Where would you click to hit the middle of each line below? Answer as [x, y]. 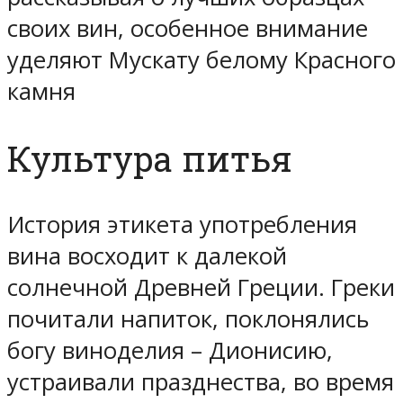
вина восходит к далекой [147, 256]
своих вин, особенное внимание [188, 28]
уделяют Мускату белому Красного [201, 59]
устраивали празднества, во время [201, 382]
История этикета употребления [182, 225]
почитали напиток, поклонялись [188, 319]
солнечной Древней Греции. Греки [201, 288]
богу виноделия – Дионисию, [170, 351]
